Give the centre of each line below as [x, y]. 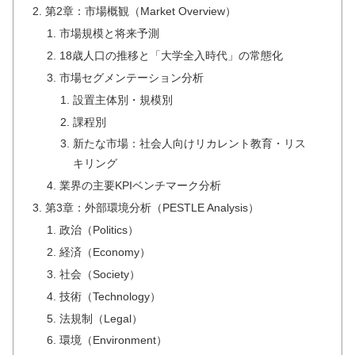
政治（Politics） [99, 230]
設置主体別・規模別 [122, 99]
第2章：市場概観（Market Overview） [141, 11]
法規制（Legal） [101, 318]
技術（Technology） [110, 296]
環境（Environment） [113, 340]
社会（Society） [99, 274]
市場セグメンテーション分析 [131, 77]
